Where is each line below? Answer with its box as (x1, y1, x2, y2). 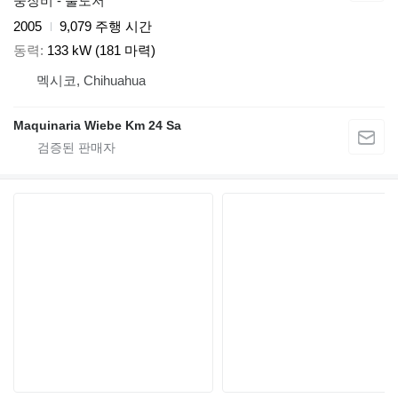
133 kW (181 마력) (47, 42, 155, 58)
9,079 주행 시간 (60, 19, 152, 35)
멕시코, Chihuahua (36, 72, 146, 88)
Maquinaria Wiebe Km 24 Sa (13, 117, 181, 132)
